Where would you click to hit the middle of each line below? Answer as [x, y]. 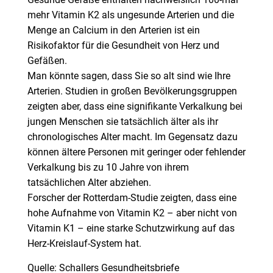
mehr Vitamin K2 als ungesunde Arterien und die [130, 16]
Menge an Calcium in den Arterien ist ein [113, 31]
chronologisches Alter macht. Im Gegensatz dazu [132, 137]
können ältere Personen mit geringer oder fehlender [136, 153]
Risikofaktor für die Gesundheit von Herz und [123, 46]
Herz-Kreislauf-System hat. [84, 244]
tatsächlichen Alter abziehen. [89, 183]
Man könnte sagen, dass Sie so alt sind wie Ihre [129, 76]
